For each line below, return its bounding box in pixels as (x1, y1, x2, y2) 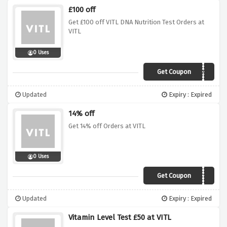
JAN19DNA (178, 68, 210, 78)
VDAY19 (187, 172, 210, 181)
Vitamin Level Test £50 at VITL (68, 213, 171, 222)
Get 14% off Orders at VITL (68, 122, 145, 130)
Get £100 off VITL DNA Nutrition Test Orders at (68, 18, 204, 26)
